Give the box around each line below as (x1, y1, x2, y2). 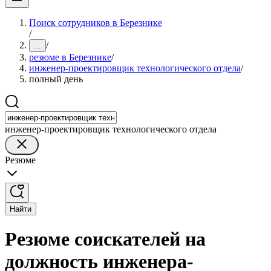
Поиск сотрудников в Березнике (29, 18, 162, 28)
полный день (29, 74, 83, 84)
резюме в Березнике (29, 52, 111, 62)
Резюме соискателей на (5, 228, 206, 250)
